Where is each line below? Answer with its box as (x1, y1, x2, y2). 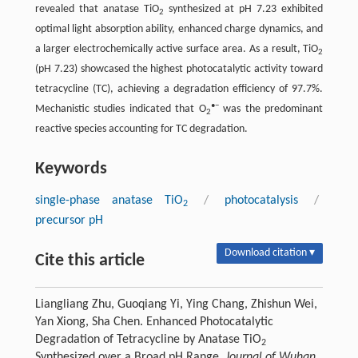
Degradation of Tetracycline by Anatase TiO (34, 333, 261, 347)
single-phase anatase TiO (34, 194, 183, 208)
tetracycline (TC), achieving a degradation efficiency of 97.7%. (34, 83, 324, 96)
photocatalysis (225, 194, 299, 208)
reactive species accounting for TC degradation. (34, 123, 248, 136)
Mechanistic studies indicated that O (34, 103, 206, 116)
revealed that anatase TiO (34, 3, 159, 16)
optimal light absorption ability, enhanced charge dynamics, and (34, 23, 324, 36)
